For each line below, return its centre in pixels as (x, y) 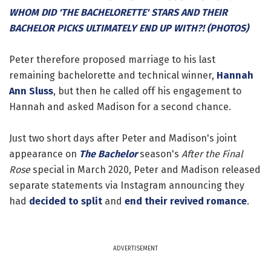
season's (159, 154)
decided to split (66, 201)
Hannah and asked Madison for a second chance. (120, 106)
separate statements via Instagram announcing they (127, 185)
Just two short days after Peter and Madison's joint (123, 138)
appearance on (44, 154)
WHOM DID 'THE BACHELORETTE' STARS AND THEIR (118, 12)
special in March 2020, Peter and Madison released (145, 169)
